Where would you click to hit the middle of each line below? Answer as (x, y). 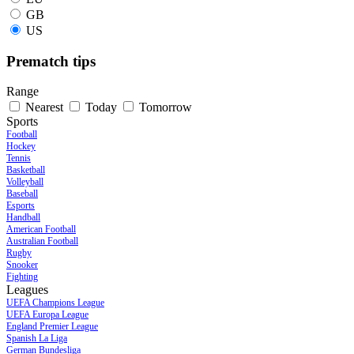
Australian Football (42, 241)
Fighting (22, 277)
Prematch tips (51, 61)
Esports (21, 206)
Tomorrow (166, 107)
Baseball (22, 194)
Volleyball (25, 182)
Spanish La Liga (37, 339)
